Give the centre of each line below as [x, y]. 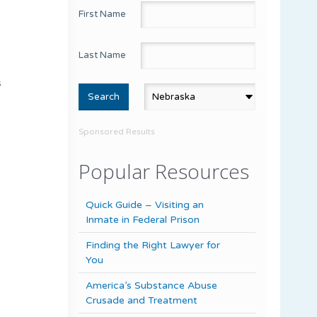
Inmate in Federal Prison [143, 219]
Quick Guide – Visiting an [145, 204]
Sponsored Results [117, 131]
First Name [102, 14]
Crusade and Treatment [142, 300]
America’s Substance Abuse [151, 285]
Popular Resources [164, 171]
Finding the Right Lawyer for [153, 245]
